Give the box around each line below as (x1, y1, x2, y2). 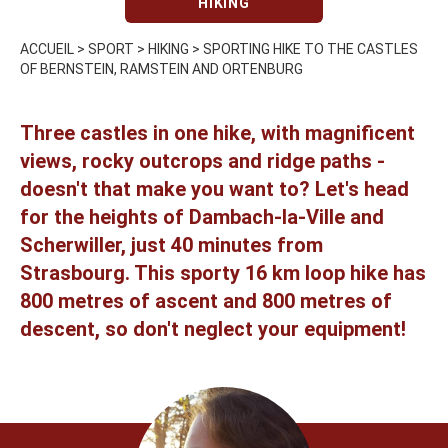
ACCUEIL (20, 40, 74, 57)
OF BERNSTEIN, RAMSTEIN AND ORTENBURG (20, 60, 303, 77)
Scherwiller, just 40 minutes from (20, 232, 323, 257)
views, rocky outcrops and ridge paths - (20, 148, 385, 173)
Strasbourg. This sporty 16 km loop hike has (20, 260, 426, 285)
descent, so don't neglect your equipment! (20, 316, 406, 341)
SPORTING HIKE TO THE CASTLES (203, 40, 418, 57)
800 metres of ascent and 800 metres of (20, 288, 392, 313)
